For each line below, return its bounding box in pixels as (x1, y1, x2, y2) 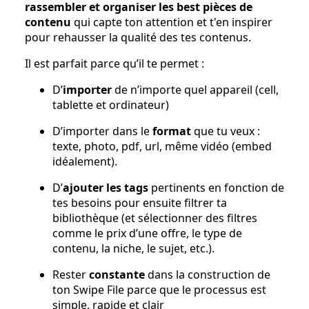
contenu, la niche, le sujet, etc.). (52, 241, 215, 257)
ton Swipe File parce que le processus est (52, 282, 266, 298)
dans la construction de (148, 267, 270, 283)
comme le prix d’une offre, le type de (52, 226, 242, 241)
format (150, 123, 191, 139)
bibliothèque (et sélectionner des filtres (52, 210, 257, 226)
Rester (52, 267, 89, 283)
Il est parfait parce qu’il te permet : (25, 56, 204, 72)
